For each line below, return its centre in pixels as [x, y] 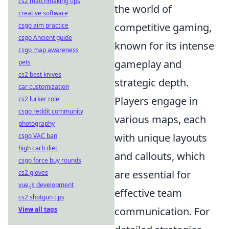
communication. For [162, 211]
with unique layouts [161, 138]
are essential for [153, 175]
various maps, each [160, 119]
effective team [148, 193]
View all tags [38, 209]
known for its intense [164, 46]
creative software [43, 13]
